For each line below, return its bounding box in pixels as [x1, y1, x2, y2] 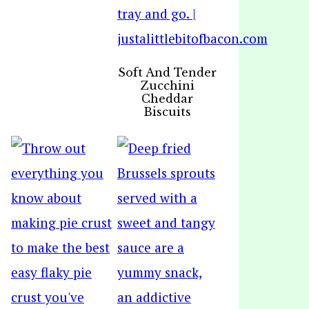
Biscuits [143, 105, 192, 119]
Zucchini [140, 79, 195, 92]
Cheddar [141, 92, 194, 106]
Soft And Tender [118, 66, 217, 79]
